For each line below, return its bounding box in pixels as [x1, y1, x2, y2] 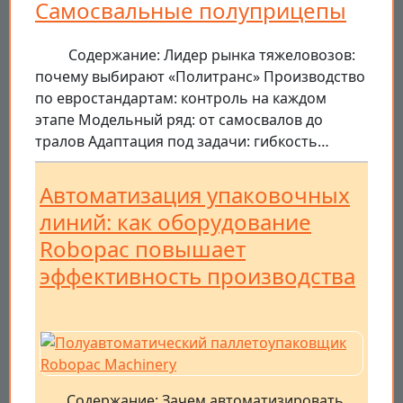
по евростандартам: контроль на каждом [35, 88, 327, 109]
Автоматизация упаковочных [40, 180, 350, 210]
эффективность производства [40, 261, 355, 291]
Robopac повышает [40, 234, 246, 264]
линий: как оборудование [40, 207, 311, 237]
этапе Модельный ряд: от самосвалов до [35, 110, 323, 130]
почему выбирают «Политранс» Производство [35, 67, 365, 87]
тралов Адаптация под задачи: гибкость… [35, 131, 329, 152]
